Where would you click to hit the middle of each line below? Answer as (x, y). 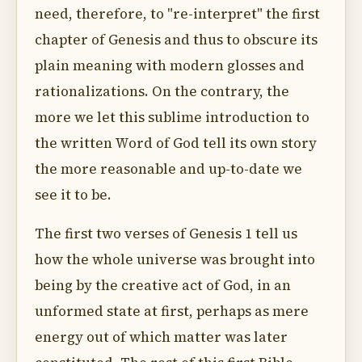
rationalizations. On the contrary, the (162, 91)
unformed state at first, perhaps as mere (172, 311)
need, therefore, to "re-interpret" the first (177, 14)
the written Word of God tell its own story (176, 143)
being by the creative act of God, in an (163, 285)
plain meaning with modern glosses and (170, 65)
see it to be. (73, 195)
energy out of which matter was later (161, 337)
